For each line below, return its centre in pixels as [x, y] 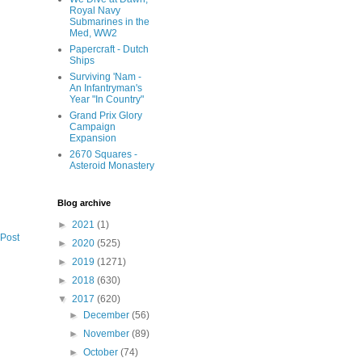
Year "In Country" [107, 99]
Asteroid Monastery [112, 166]
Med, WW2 [93, 33]
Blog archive [84, 203]
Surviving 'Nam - [105, 77]
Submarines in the [109, 22]
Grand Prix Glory [106, 116]
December [108, 315]
